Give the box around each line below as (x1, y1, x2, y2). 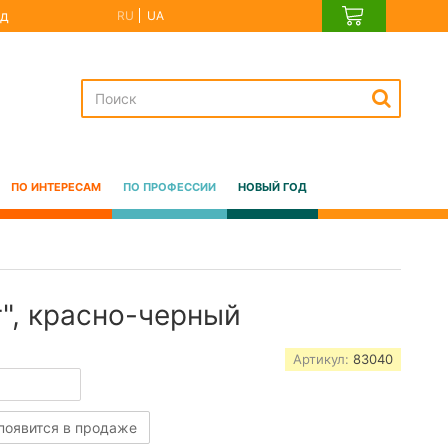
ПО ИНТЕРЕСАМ (10, 179, 101, 194)
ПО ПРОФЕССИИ (122, 179, 216, 194)
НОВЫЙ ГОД (237, 179, 307, 194)
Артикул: (293, 351, 354, 367)
